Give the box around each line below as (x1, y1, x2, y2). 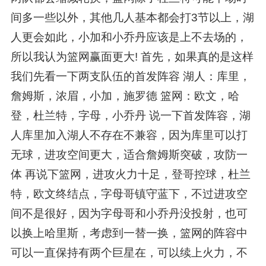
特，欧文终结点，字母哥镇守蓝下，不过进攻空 (10, 188, 248, 201)
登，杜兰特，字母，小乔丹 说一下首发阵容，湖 (10, 109, 251, 122)
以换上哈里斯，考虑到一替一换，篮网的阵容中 (10, 227, 248, 240)
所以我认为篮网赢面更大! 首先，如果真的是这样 (10, 50, 254, 64)
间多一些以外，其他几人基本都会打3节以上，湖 (10, 11, 254, 24)
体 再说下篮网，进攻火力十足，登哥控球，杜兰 (10, 168, 251, 181)
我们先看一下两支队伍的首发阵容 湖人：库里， (10, 70, 251, 83)
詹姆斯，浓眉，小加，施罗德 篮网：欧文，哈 (10, 90, 239, 103)
